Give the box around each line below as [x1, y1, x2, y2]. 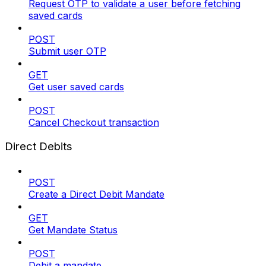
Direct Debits [5, 140, 72, 154]
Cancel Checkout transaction [28, 116, 159, 129]
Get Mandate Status [28, 223, 118, 236]
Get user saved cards [28, 81, 124, 93]
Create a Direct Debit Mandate [28, 188, 164, 200]
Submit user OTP [28, 45, 106, 58]
